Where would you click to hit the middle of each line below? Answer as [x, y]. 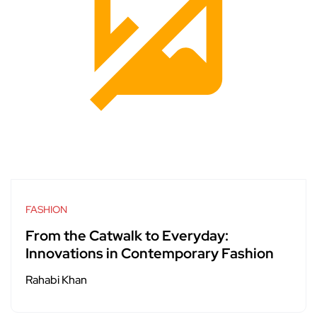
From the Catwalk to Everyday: [127, 236]
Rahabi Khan [56, 280]
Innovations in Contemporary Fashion [150, 254]
